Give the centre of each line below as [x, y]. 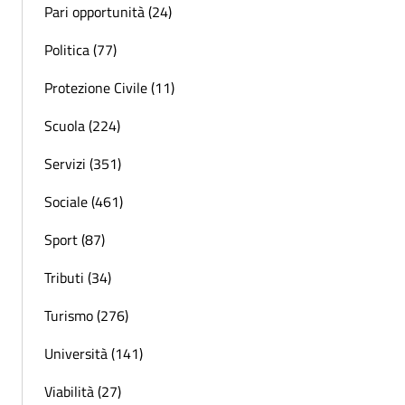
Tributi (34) [78, 277]
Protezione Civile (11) [109, 87]
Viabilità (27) [83, 391]
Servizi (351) [83, 163]
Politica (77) [80, 49]
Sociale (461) [84, 201]
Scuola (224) [82, 125]
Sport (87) [75, 239]
